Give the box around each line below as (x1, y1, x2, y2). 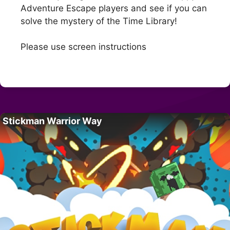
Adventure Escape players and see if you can (21, 3, 207, 13)
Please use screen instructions (21, 42, 146, 52)
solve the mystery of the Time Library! (21, 15, 177, 26)
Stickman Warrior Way (3, 115, 102, 126)
